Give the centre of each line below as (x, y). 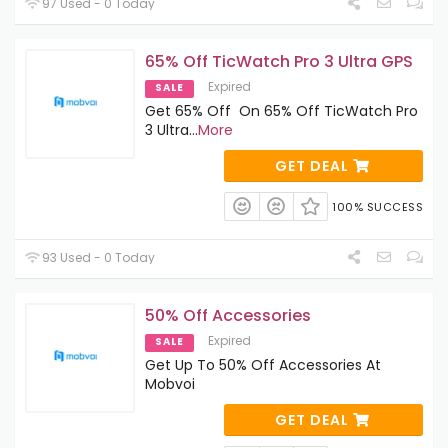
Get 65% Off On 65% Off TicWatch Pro (281, 111)
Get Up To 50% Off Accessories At (263, 364)
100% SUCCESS (377, 207)
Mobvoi (170, 383)
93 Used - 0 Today (97, 257)
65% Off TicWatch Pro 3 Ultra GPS (279, 62)
